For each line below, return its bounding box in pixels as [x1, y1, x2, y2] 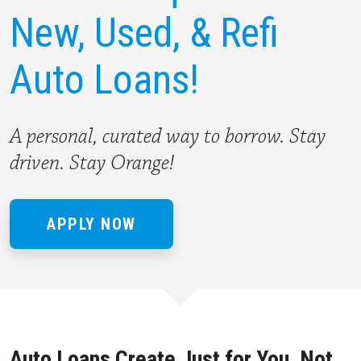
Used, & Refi [94, 9, 279, 56]
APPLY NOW [47, 214, 136, 234]
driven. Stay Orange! [10, 149, 174, 176]
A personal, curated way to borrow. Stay [10, 122, 326, 150]
